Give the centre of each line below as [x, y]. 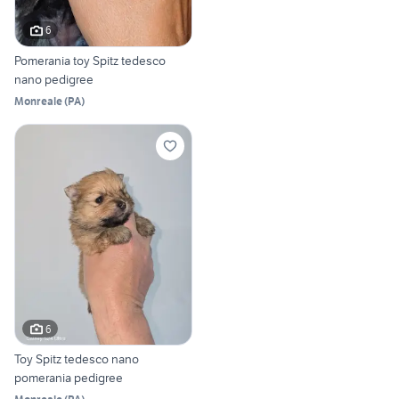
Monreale [38, 101]
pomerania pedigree [69, 378]
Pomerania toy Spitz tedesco [90, 60]
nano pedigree [54, 79]
